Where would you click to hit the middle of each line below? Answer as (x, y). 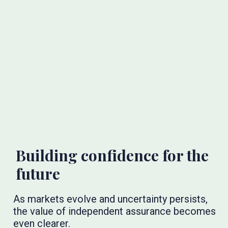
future (38, 174)
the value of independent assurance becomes (114, 211)
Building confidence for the (112, 155)
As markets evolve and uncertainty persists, (110, 199)
